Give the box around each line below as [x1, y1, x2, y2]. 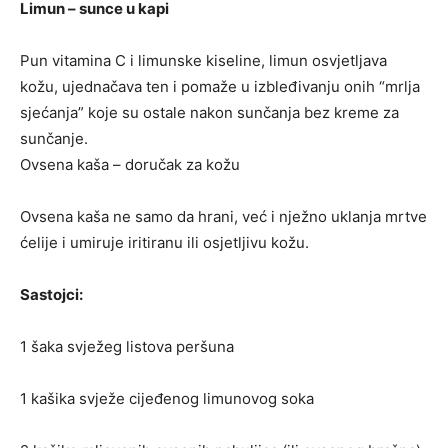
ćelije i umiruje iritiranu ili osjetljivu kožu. [20, 232, 309, 252]
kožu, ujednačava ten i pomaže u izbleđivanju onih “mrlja [20, 76, 420, 96]
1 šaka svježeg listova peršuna [20, 336, 234, 356]
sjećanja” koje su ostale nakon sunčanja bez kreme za [20, 102, 399, 122]
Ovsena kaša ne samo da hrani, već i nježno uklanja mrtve [20, 206, 427, 226]
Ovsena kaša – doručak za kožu [20, 154, 240, 174]
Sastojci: [20, 284, 83, 304]
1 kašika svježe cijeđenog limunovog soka [20, 388, 314, 408]
